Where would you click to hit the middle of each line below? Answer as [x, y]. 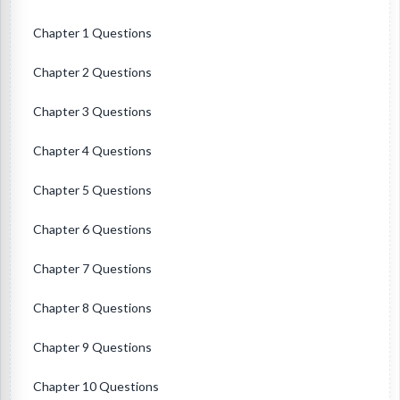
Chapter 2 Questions [92, 72]
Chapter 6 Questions [92, 229]
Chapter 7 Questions [92, 269]
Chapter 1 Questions [92, 33]
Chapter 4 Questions [92, 151]
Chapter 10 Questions [96, 387]
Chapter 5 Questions [92, 190]
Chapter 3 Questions [92, 112]
